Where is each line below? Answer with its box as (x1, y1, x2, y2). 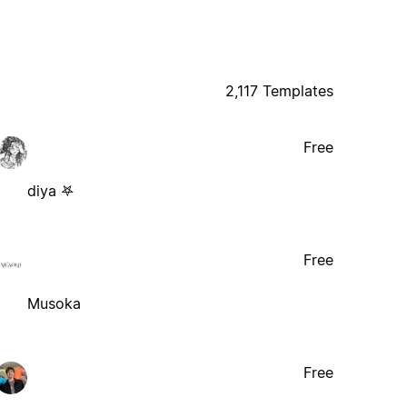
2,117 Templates (225, 81, 334, 100)
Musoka (27, 293, 82, 313)
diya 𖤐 (27, 181, 74, 200)
